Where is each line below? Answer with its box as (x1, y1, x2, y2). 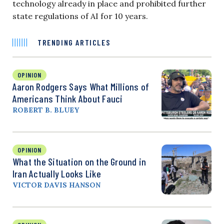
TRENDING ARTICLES (37, 37, 110, 47)
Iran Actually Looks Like (12, 167, 101, 179)
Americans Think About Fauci (12, 92, 123, 104)
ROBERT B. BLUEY (12, 105, 79, 114)
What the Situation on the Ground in (12, 155, 146, 167)
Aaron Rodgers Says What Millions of (12, 80, 149, 92)
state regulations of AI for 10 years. (12, 10, 148, 21)
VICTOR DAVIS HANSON (12, 180, 100, 189)
